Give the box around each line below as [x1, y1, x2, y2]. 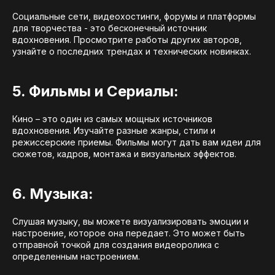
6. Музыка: [12, 185, 93, 203]
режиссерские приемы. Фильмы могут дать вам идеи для [12, 137, 261, 148]
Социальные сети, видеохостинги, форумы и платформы [12, 11, 256, 22]
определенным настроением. [12, 251, 140, 262]
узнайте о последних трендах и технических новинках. [12, 46, 251, 57]
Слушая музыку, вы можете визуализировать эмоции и [12, 216, 249, 227]
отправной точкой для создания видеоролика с [12, 239, 219, 250]
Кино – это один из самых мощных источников [12, 114, 212, 125]
